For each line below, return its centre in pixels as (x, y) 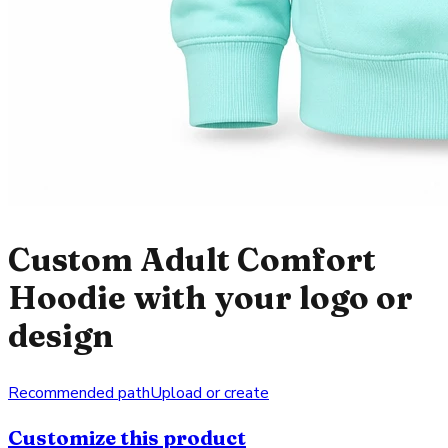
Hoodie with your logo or (210, 297)
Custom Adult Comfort (192, 259)
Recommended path (79, 393)
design (61, 335)
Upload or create (209, 393)
